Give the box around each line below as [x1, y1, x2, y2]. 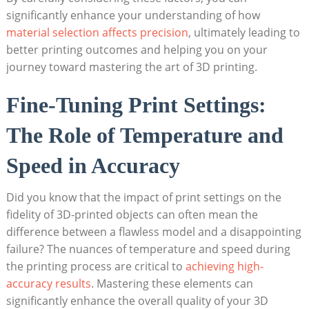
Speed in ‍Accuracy [6, 152, 180, 178]
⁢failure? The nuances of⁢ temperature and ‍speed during [6, 241, 290, 257]
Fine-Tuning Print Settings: [6, 92, 266, 117]
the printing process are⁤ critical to [6, 258, 186, 274]
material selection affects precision [6, 24, 188, 40]
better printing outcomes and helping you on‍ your [6, 41, 268, 57]
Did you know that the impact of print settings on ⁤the [6, 189, 281, 205]
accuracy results [6, 275, 91, 291]
